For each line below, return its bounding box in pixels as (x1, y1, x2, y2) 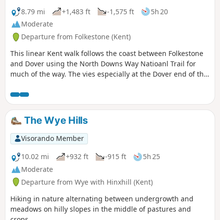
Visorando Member (21, 134, 84, 143)
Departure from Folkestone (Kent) (21, 32, 131, 42)
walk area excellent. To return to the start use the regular (10, 80, 199, 89)
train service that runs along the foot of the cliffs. (10, 90, 172, 100)
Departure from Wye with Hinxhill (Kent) (21, 177, 153, 187)
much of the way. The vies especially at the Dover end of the (10, 69, 208, 79)
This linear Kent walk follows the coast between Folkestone (10, 49, 203, 58)
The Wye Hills (22, 114, 88, 127)
